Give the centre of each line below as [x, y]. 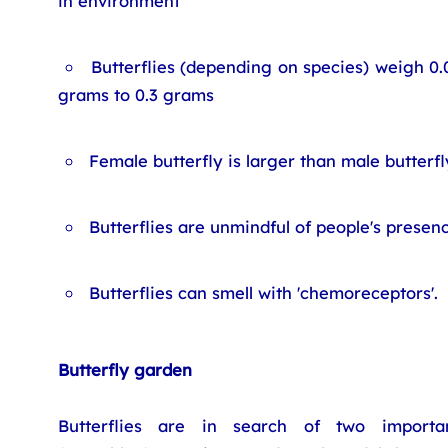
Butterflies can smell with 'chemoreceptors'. [264, 292]
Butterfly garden [124, 369]
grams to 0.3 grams [135, 94]
